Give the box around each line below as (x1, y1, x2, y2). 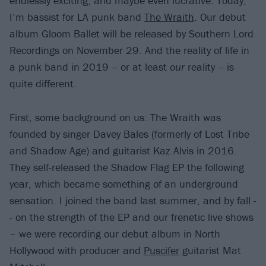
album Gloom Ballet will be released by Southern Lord (9, 27, 254, 41)
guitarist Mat (179, 243, 241, 257)
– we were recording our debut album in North (9, 226, 220, 240)
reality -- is (185, 60, 234, 74)
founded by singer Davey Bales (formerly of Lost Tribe (9, 126, 249, 141)
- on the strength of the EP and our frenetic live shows (9, 210, 254, 224)
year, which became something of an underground (9, 176, 238, 191)
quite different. (9, 77, 77, 91)
